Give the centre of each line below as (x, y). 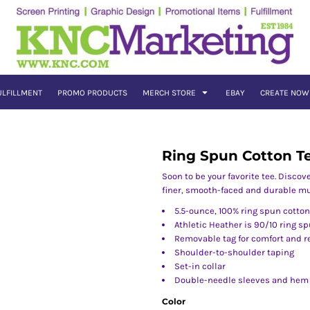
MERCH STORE (170, 93)
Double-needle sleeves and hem (241, 280)
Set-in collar (200, 266)
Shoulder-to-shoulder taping (234, 252)
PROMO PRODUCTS (92, 93)
